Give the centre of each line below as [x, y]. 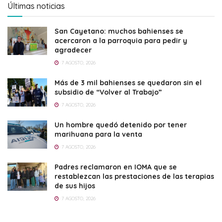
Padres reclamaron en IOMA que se [116, 167]
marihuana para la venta [98, 134]
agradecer [73, 50]
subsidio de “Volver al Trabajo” [108, 92]
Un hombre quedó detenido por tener [121, 125]
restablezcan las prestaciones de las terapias [134, 176]
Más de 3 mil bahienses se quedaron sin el [128, 83]
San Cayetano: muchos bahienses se [119, 31]
